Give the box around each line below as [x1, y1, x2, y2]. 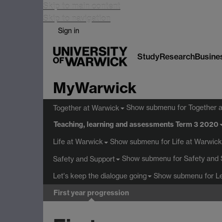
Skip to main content [43, 1, 120, 11]
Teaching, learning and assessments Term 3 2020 [54, 120, 219, 129]
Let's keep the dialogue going [53, 171, 147, 180]
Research [159, 51, 195, 61]
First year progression [54, 188, 129, 197]
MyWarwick [53, 78, 137, 97]
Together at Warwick [53, 103, 119, 112]
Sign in [58, 26, 79, 35]
